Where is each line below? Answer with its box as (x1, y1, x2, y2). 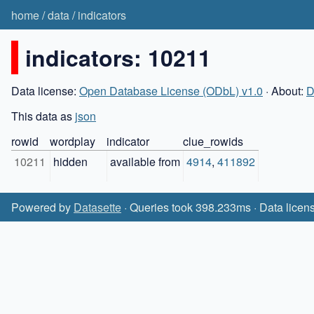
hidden (53, 153, 88, 170)
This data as (11, 107, 75, 124)
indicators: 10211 (25, 41, 211, 74)
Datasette (74, 199, 121, 216)
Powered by (11, 199, 74, 216)
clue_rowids (183, 132, 243, 149)
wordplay (50, 132, 95, 149)
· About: (263, 82, 306, 99)
